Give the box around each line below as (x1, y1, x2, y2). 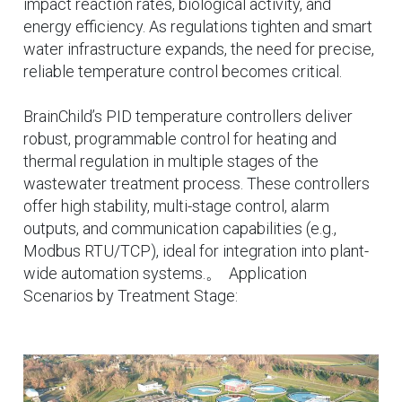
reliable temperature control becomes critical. (23, 61, 342, 81)
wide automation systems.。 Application (23, 263, 307, 283)
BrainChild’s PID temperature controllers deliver (23, 106, 353, 126)
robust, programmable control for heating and (23, 128, 336, 148)
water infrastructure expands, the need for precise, (23, 39, 374, 58)
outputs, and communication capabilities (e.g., (23, 218, 336, 238)
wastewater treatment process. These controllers (23, 173, 370, 193)
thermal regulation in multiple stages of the (23, 151, 319, 170)
